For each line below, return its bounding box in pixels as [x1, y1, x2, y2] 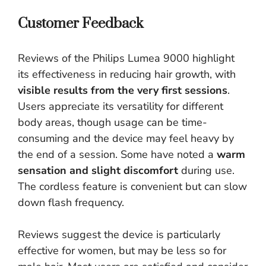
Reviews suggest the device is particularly [18, 227, 220, 242]
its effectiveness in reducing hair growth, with [18, 67, 236, 82]
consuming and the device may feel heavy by [18, 131, 234, 146]
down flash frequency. [18, 195, 127, 210]
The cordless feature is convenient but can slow [18, 179, 247, 194]
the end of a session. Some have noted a [18, 147, 217, 162]
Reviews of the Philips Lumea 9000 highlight [18, 51, 235, 66]
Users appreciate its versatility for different [18, 99, 223, 114]
